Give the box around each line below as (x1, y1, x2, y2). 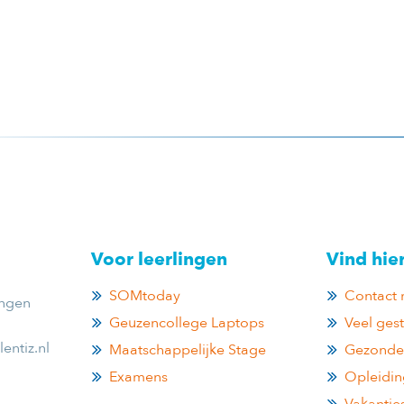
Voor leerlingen (91, 248, 227, 271)
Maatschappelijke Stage (109, 340, 266, 361)
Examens (109, 367, 168, 388)
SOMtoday (109, 286, 180, 307)
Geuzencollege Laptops (109, 313, 264, 334)
